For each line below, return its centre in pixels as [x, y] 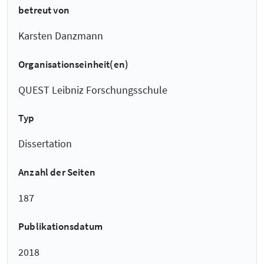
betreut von [44, 10]
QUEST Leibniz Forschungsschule [93, 90]
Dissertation [45, 144]
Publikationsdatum [60, 226]
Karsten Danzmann [61, 36]
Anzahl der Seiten [57, 172]
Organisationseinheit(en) [74, 64]
